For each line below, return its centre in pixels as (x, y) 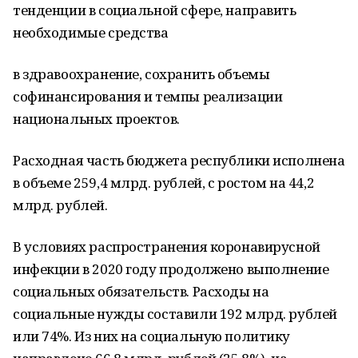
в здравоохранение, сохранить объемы (141, 74)
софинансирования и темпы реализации (148, 96)
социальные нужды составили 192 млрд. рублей (175, 314)
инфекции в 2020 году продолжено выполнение (171, 269)
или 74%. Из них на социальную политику (152, 336)
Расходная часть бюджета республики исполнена (179, 160)
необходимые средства (91, 32)
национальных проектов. (96, 119)
